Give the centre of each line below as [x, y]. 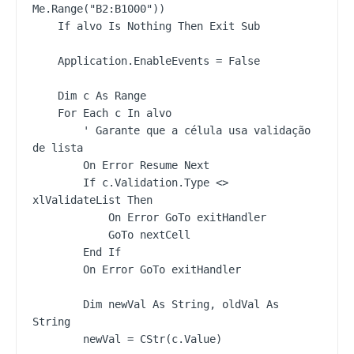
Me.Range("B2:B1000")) [99, 8]
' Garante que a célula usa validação [58, 130]
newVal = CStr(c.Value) [58, 339]
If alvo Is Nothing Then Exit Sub [45, 26]
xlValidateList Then [92, 200]
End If [58, 252]
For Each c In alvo [45, 113]
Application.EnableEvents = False [45, 60]
